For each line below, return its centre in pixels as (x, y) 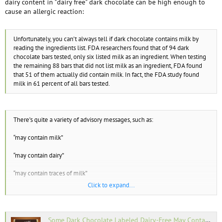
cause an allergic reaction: (44, 11)
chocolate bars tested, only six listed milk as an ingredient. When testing (110, 56)
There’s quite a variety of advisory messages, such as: (83, 119)
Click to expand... (111, 185)
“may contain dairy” (39, 155)
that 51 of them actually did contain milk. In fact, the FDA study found (106, 74)
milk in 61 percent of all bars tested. (62, 83)
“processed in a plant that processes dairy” (69, 209)
